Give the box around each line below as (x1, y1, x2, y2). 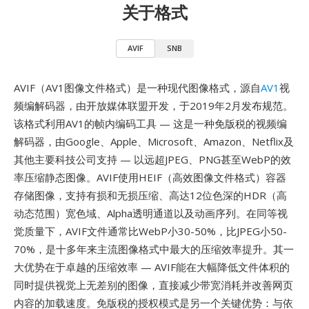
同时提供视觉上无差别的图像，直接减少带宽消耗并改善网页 (14, 278, 293, 292)
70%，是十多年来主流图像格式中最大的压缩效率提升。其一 (14, 242, 294, 256)
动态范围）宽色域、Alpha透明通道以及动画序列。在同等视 (14, 206, 288, 220)
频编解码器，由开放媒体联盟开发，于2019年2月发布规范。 (14, 99, 293, 112)
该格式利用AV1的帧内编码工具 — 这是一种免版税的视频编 (14, 117, 287, 130)
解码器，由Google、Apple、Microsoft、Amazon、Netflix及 (14, 134, 294, 148)
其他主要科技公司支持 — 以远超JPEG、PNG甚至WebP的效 (14, 152, 291, 166)
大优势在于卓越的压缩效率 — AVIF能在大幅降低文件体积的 (14, 260, 290, 274)
